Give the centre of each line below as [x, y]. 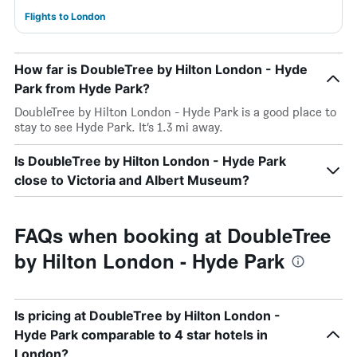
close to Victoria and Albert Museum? [132, 180]
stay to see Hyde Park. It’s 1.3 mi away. [119, 127]
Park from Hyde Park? [82, 88]
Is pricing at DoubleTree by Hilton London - [147, 316]
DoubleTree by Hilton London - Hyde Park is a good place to [175, 112]
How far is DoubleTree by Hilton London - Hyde [161, 69]
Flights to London [65, 16]
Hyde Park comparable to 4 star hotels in [141, 335]
